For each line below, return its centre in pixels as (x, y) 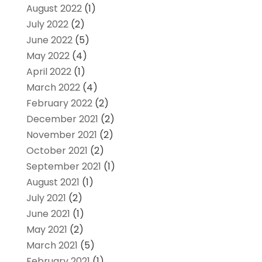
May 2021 (46, 229)
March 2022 (53, 87)
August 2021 (53, 182)
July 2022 (47, 24)
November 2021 (61, 135)
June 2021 (48, 213)
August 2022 (54, 8)
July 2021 (46, 198)
